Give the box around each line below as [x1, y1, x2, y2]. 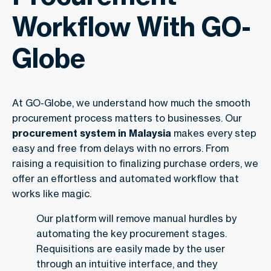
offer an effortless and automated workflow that [12, 172, 239, 184]
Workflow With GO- [12, 10, 251, 43]
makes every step [174, 126, 256, 139]
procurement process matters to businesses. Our [12, 111, 242, 124]
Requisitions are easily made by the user [36, 242, 225, 255]
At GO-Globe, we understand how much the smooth [12, 96, 250, 109]
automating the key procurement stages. [36, 227, 227, 240]
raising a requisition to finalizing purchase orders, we [12, 157, 258, 169]
